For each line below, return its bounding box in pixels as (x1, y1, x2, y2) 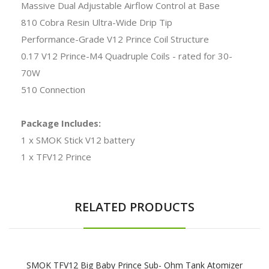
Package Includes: (21, 116, 101, 129)
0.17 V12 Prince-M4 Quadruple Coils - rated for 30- (21, 49, 232, 62)
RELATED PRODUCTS (74, 198, 195, 215)
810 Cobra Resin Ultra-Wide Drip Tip (21, 16, 172, 28)
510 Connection (21, 83, 85, 95)
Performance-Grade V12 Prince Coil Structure (21, 32, 209, 45)
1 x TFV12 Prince (21, 150, 91, 163)
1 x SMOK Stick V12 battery (21, 133, 135, 146)
